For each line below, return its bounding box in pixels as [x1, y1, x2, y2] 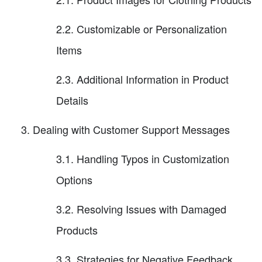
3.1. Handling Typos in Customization [56, 150, 229, 166]
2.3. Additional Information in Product [56, 71, 229, 87]
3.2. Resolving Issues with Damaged [56, 201, 226, 216]
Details [56, 92, 88, 108]
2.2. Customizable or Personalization [56, 20, 227, 36]
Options [56, 171, 92, 187]
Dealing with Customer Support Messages [33, 121, 230, 137]
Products [56, 222, 98, 237]
